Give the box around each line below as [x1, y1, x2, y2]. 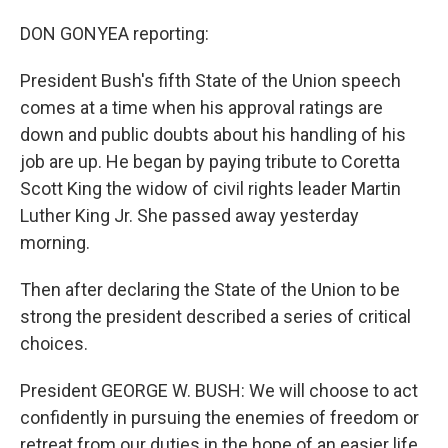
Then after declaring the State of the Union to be [20, 279, 400, 301]
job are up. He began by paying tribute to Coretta [20, 151, 400, 173]
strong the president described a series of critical [20, 306, 411, 328]
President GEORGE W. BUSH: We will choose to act [20, 380, 418, 402]
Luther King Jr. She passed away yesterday [20, 205, 359, 227]
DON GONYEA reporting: [20, 23, 209, 45]
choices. [20, 333, 88, 355]
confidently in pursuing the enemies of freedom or [20, 407, 419, 429]
